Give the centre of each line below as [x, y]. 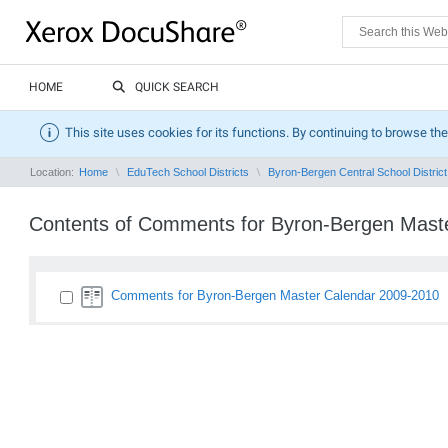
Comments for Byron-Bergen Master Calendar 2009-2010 [275, 296]
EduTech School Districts [188, 172]
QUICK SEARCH [177, 87]
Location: [53, 172]
